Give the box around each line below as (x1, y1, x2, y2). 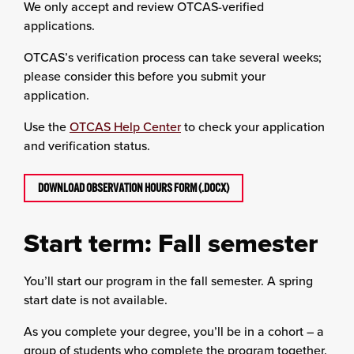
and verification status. (24, 137, 150, 154)
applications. (24, 17, 95, 34)
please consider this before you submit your (24, 67, 265, 85)
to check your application (181, 118, 325, 135)
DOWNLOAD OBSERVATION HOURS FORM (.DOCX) (38, 181, 229, 195)
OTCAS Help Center (70, 118, 181, 135)
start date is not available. (24, 291, 168, 308)
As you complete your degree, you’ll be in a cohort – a (24, 322, 324, 340)
